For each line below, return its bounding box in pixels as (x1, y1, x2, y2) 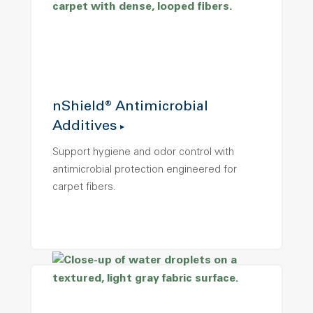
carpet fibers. (52, 182, 115, 194)
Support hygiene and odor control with (52, 147, 234, 159)
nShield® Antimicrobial (52, 101, 208, 115)
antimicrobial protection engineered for (52, 165, 237, 176)
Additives (52, 120, 117, 135)
